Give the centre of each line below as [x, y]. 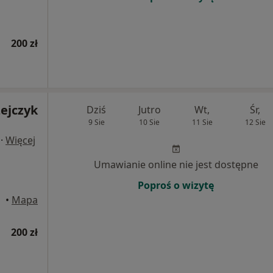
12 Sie [255, 122]
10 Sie [150, 122]
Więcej [20, 140]
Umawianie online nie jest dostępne [176, 165]
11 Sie [202, 122]
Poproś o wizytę [176, 185]
